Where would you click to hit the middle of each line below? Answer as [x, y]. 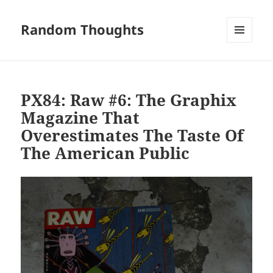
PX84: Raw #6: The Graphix [129, 100]
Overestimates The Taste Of [133, 135]
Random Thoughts [83, 30]
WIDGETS [244, 68]
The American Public [105, 153]
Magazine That [80, 117]
